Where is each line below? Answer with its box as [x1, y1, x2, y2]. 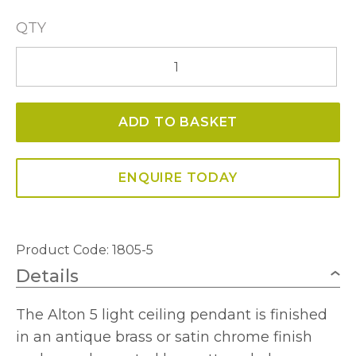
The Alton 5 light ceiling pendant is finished [16, 306, 327, 323]
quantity [15, 161, 69, 176]
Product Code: [16, 242, 112, 257]
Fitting [15, 138, 56, 153]
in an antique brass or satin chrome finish [16, 328, 312, 346]
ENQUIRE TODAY [118, 170, 238, 185]
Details [16, 265, 79, 287]
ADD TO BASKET [118, 114, 238, 130]
